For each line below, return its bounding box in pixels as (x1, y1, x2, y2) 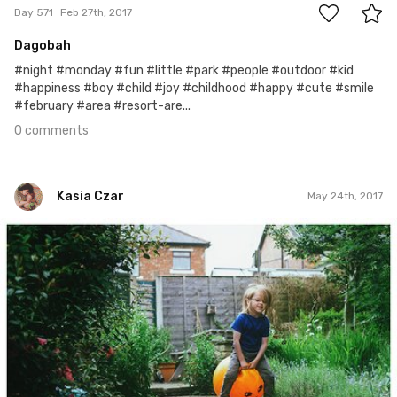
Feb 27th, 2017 (60, 6, 132, 19)
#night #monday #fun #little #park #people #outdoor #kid (14, 62, 354, 78)
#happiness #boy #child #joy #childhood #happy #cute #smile (14, 80, 374, 96)
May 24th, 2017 (307, 190, 383, 203)
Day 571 (14, 6, 53, 19)
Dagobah (14, 37, 71, 53)
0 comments (14, 122, 89, 138)
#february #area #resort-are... (14, 97, 191, 113)
